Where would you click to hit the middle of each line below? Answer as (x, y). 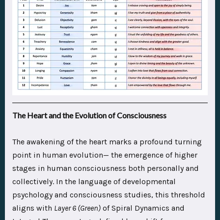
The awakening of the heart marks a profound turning (107, 142)
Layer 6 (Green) (77, 208)
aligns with (33, 208)
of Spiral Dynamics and (143, 208)
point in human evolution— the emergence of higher (105, 155)
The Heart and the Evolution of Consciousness (89, 115)
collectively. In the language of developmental (94, 182)
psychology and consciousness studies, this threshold (109, 195)
